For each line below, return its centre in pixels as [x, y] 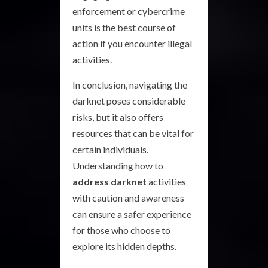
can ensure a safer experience [132, 214]
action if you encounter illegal [132, 43]
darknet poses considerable [129, 100]
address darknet [109, 181]
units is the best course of [124, 27]
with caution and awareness [128, 197]
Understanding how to [118, 165]
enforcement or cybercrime [129, 11]
